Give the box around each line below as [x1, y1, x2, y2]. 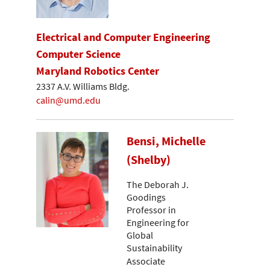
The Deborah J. [127, 178, 189, 190]
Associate [127, 255, 165, 268]
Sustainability [127, 241, 182, 254]
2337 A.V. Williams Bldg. [36, 80, 130, 93]
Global [127, 228, 153, 241]
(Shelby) [127, 152, 171, 168]
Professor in [127, 203, 176, 216]
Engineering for [127, 216, 189, 228]
